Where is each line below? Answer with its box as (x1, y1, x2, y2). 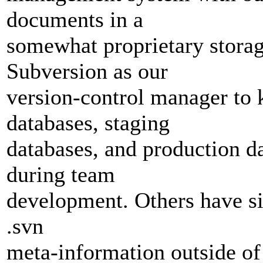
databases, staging (6, 110, 170, 136)
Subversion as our (6, 59, 168, 84)
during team (6, 162, 115, 187)
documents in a (6, 7, 143, 32)
